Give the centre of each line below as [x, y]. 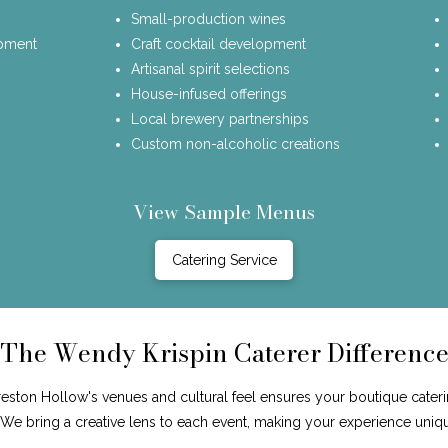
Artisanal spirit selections [211, 68]
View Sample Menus [224, 211]
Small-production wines [209, 18]
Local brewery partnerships [220, 118]
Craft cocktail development [219, 43]
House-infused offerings [209, 93]
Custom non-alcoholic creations [236, 143]
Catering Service [224, 259]
